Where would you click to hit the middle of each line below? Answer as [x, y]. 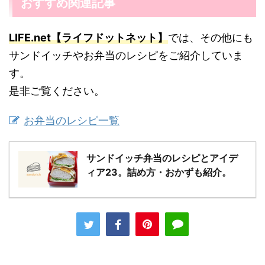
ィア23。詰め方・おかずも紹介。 [159, 172]
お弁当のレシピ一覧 [72, 121]
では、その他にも [211, 38]
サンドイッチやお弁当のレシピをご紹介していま [126, 56]
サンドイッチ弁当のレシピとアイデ [162, 158]
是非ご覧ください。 [57, 91]
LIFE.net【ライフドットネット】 [88, 38]
